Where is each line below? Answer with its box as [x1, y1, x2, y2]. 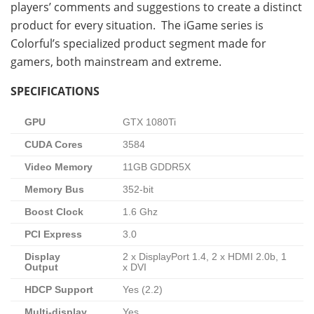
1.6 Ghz [123, 207, 158, 218]
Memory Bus [25, 184, 84, 196]
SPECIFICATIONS [11, 83, 100, 100]
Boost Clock [25, 207, 83, 218]
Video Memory [25, 162, 93, 173]
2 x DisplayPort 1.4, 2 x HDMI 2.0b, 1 [123, 252, 287, 263]
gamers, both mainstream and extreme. [11, 54, 221, 70]
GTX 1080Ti [123, 117, 176, 128]
